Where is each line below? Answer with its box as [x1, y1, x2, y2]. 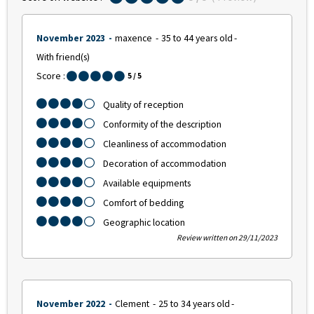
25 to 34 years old [158, 297, 230, 310]
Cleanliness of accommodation [103, 137, 226, 151]
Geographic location [103, 216, 185, 229]
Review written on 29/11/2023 [177, 233, 278, 243]
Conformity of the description [103, 118, 221, 131]
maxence [115, 32, 154, 45]
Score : [36, 69, 65, 83]
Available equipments [103, 177, 191, 190]
